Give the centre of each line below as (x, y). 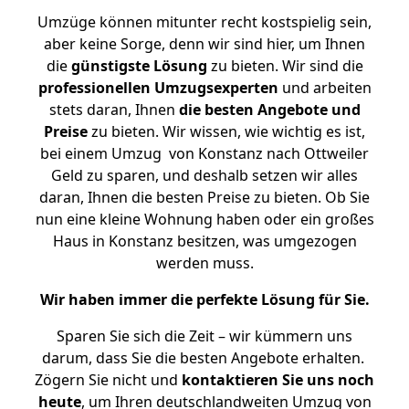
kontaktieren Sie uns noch (278, 380)
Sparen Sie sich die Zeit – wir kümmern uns (204, 336)
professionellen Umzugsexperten (158, 88)
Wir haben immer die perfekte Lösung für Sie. (204, 299)
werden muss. (204, 263)
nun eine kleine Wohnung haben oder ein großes (204, 219)
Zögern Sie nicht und (108, 380)
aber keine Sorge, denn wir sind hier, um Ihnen (204, 44)
